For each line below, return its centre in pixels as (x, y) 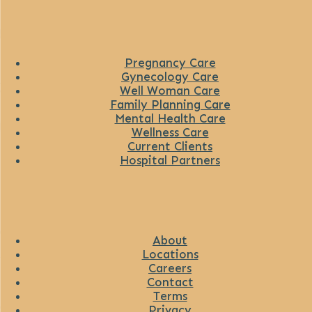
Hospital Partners (170, 160)
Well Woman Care (170, 90)
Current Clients (170, 146)
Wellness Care (170, 132)
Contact (170, 282)
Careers (170, 268)
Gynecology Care (170, 76)
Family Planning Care (170, 104)
